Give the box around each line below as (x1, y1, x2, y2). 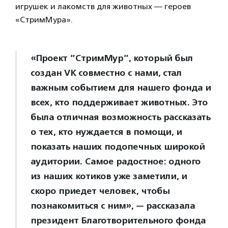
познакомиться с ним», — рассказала (31, 200, 195, 211)
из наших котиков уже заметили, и (31, 170, 187, 182)
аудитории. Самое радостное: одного (31, 156, 201, 167)
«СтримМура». (15, 15, 73, 24)
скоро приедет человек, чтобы (31, 185, 169, 196)
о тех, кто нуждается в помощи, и (31, 126, 182, 137)
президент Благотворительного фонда (31, 215, 206, 226)
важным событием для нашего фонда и (31, 82, 211, 93)
